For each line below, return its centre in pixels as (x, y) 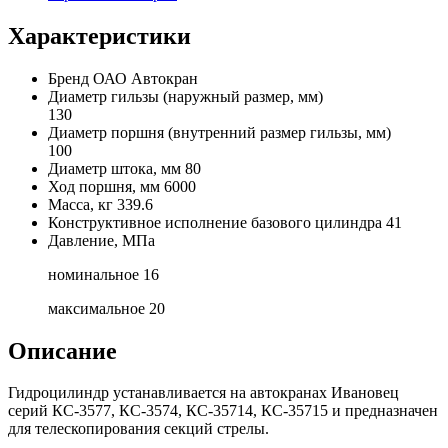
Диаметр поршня (108, 132)
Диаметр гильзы (105, 96)
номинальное (93, 274)
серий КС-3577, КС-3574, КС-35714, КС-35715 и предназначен (223, 411)
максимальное (96, 308)
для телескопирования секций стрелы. (138, 429)
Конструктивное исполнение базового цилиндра (215, 222)
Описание (62, 350)
